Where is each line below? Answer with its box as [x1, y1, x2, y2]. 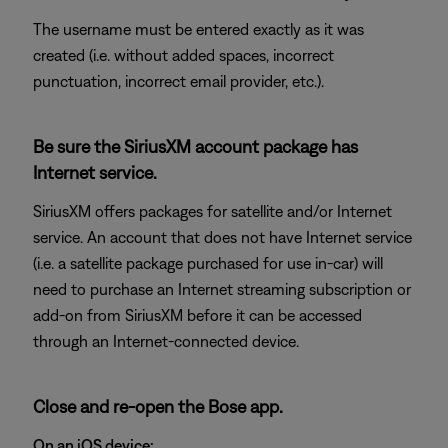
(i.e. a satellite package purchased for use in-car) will [33, 254, 383, 272]
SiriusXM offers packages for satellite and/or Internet [33, 202, 392, 220]
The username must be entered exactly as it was [33, 20, 364, 38]
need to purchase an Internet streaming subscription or [33, 280, 411, 298]
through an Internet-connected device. [33, 332, 299, 350]
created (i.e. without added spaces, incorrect [33, 46, 334, 64]
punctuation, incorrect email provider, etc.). [33, 72, 324, 90]
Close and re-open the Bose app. [33, 396, 283, 417]
